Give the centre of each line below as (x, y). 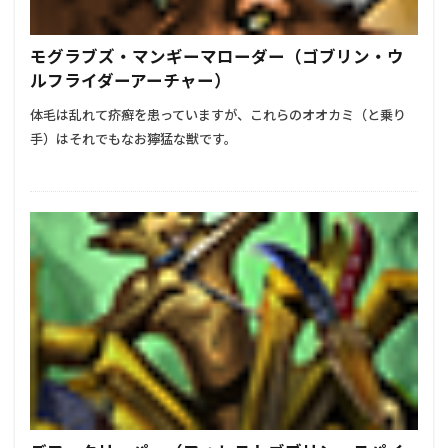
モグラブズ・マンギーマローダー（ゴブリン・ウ (217, 56)
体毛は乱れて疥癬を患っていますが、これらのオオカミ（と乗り (218, 114)
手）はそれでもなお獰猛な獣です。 (133, 138)
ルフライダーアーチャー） (130, 80)
